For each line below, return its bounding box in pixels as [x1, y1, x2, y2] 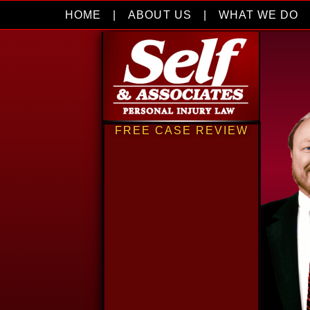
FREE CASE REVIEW [114, 125, 248, 136]
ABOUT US [128, 9, 192, 21]
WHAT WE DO [218, 9, 299, 21]
